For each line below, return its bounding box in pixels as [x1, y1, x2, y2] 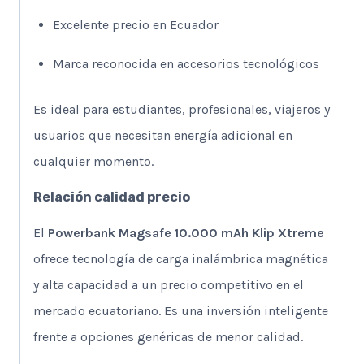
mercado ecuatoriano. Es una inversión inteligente [33, 303, 328, 319]
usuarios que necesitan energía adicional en [33, 128, 292, 144]
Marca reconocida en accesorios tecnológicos [53, 56, 319, 72]
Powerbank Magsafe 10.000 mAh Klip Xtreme [48, 225, 324, 241]
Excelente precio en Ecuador [53, 17, 219, 33]
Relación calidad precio [33, 189, 190, 206]
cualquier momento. [33, 154, 154, 170]
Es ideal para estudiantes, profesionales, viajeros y [33, 102, 330, 118]
